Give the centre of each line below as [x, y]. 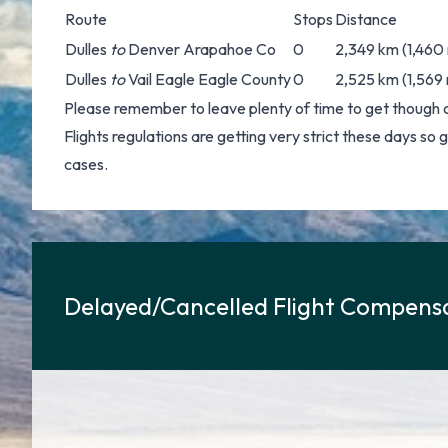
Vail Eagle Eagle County [208, 79]
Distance [366, 19]
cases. [86, 164]
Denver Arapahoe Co [200, 49]
